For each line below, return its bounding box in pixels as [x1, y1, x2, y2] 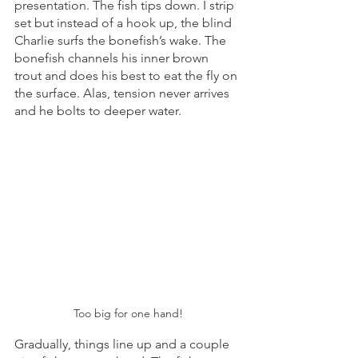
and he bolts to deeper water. [14, 103, 185, 119]
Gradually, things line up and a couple [14, 336, 233, 352]
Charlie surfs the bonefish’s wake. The [14, 33, 229, 49]
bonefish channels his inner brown [14, 50, 212, 66]
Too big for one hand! [73, 305, 183, 320]
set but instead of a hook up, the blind [14, 15, 235, 31]
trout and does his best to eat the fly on [14, 68, 241, 84]
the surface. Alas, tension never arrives [14, 86, 233, 101]
